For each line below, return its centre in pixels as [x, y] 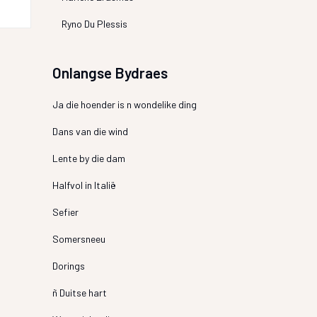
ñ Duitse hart [79, 293]
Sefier [65, 212]
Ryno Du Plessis [94, 24]
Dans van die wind [90, 131]
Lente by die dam [88, 158]
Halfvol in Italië [84, 185]
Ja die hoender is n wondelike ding [124, 104]
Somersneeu [79, 239]
